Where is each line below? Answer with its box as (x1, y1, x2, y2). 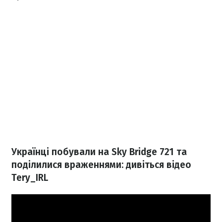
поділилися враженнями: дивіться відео (11, 159, 191, 171)
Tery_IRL (11, 172, 48, 184)
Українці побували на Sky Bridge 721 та (11, 146, 187, 158)
